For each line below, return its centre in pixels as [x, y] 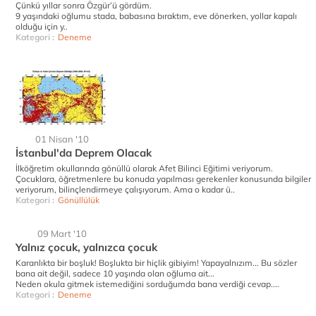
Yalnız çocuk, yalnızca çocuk [86, 247]
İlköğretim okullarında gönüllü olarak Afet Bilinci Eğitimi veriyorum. [144, 168]
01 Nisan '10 [62, 139]
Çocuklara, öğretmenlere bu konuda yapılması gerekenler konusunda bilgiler [163, 179]
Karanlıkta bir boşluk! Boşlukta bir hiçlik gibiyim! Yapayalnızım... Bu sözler [156, 263]
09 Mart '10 [62, 233]
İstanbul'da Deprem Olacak [84, 153]
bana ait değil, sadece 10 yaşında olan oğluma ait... [115, 273]
